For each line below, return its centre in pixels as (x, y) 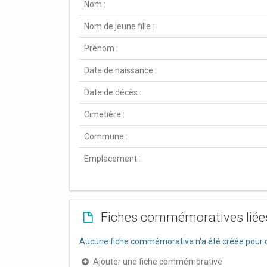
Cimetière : (104, 114)
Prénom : (101, 48)
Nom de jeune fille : (119, 26)
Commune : (106, 136)
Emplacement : (112, 158)
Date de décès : (113, 92)
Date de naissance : (120, 70)
